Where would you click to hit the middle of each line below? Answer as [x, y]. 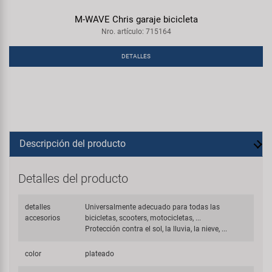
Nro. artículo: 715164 [136, 32]
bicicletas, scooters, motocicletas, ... [143, 218]
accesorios [43, 218]
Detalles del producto [73, 178]
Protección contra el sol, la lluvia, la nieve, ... [156, 229]
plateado [100, 254]
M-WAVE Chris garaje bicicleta [136, 19]
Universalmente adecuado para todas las [153, 207]
